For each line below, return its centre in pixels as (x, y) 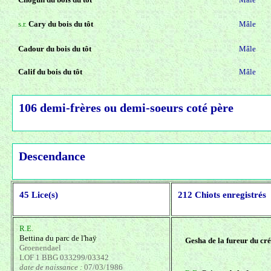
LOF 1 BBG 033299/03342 (64, 258)
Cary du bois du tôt (61, 24)
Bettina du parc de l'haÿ (58, 238)
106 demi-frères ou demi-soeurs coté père (126, 108)
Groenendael (40, 248)
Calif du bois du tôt (50, 72)
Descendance (52, 157)
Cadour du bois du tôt (55, 49)
